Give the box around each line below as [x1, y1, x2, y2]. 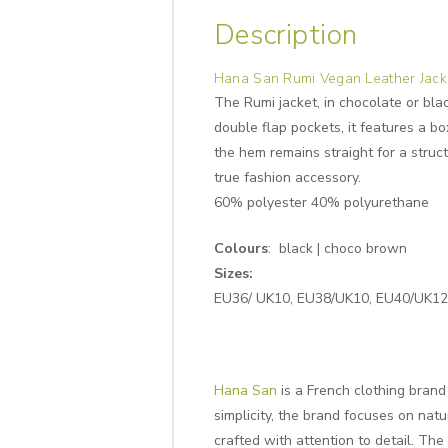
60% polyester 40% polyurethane [213, 193, 429, 213]
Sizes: [213, 264, 253, 284]
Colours [213, 239, 268, 259]
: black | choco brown [267, 239, 407, 259]
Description [213, 16, 358, 55]
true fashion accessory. [213, 168, 361, 188]
